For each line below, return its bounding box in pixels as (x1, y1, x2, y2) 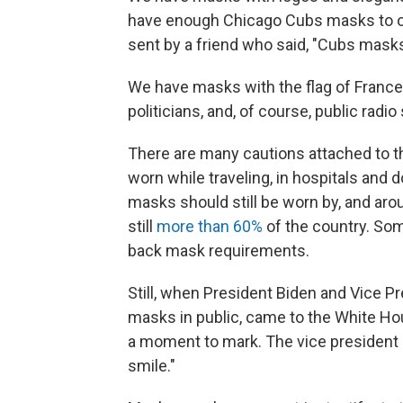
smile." (128, 356, 175, 375)
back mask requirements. (128, 241, 309, 260)
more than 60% (157, 217, 263, 236)
